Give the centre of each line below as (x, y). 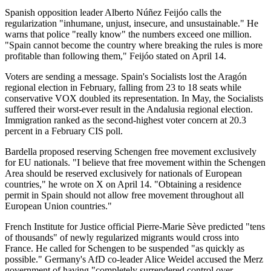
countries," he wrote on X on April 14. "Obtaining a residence (123, 184)
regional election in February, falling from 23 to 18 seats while (123, 87)
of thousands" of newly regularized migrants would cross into (122, 237)
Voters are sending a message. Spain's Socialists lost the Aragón (126, 76)
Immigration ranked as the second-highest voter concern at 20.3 (126, 120)
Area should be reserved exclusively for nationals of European (123, 173)
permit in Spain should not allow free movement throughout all (124, 195)
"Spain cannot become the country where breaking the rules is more (134, 45)
